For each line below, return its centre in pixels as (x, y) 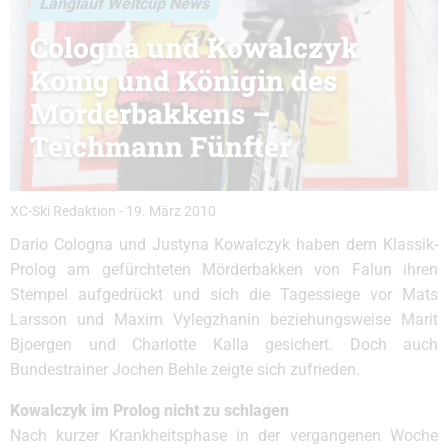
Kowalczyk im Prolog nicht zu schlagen (149, 410)
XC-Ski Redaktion (63, 211)
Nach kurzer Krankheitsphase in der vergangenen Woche (224, 435)
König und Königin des (183, 80)
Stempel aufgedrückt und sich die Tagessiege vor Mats (224, 294)
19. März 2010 (171, 211)
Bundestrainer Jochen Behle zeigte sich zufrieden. (185, 369)
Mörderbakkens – (150, 113)
